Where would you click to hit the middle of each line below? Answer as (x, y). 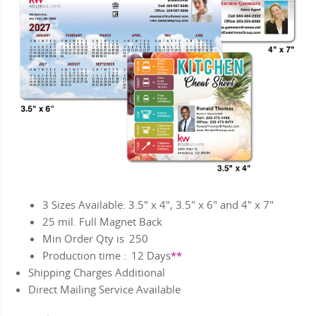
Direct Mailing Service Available (104, 290)
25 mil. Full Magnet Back (102, 222)
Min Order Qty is (85, 239)
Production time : (86, 256)
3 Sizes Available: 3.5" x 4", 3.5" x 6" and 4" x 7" (158, 205)
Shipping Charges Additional (97, 273)
